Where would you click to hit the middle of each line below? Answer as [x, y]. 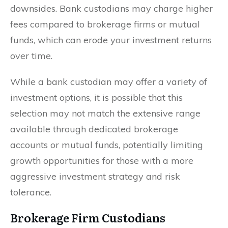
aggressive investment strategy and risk [95, 176]
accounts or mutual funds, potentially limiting [107, 145]
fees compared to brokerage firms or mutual [105, 24]
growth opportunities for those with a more [102, 160]
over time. [31, 55]
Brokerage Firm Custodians [88, 217]
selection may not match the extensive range [105, 113]
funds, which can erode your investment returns [111, 40]
